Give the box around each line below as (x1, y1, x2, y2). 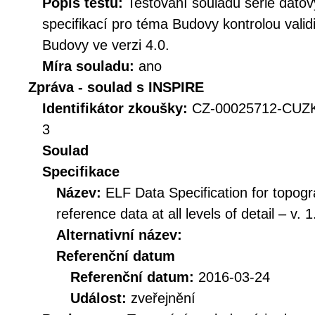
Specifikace (42, 164, 120, 179)
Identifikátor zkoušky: (42, 101, 192, 116)
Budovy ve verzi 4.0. (42, 37, 169, 53)
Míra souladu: (42, 58, 139, 74)
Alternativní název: (56, 227, 182, 243)
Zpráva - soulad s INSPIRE (28, 79, 204, 95)
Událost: (70, 290, 131, 306)
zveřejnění (131, 290, 195, 306)
